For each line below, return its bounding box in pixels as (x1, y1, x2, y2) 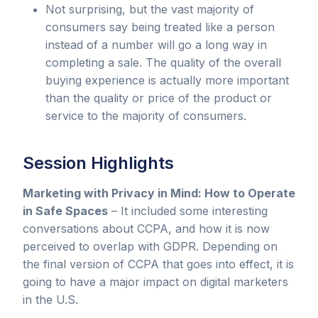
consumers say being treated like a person (45, 19, 275, 34)
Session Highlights (23, 152, 174, 173)
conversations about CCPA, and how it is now (23, 221, 270, 236)
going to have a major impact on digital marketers (23, 274, 288, 289)
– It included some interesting (108, 203, 268, 218)
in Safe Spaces (23, 203, 108, 218)
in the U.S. (23, 292, 78, 307)
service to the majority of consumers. (45, 108, 253, 123)
